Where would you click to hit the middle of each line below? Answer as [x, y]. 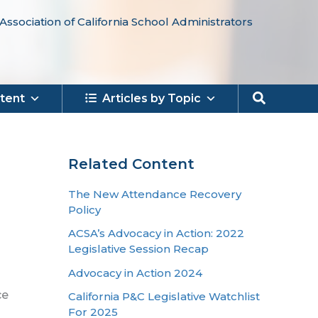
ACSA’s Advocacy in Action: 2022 [156, 234]
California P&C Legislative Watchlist [164, 296]
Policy [84, 210]
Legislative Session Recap [138, 249]
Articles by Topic [152, 98]
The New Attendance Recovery [155, 194]
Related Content [131, 164]
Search [277, 97]
